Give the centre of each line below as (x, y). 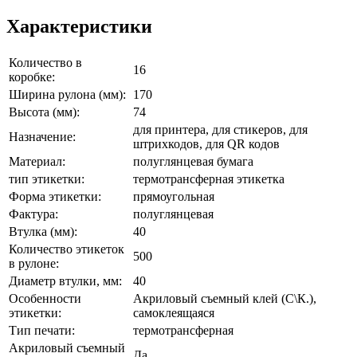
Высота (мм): (44, 112)
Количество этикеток (67, 249)
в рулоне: (34, 263)
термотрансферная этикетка (209, 178)
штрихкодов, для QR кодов (206, 143)
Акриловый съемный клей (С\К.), (225, 298)
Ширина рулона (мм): (67, 94)
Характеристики (79, 26)
